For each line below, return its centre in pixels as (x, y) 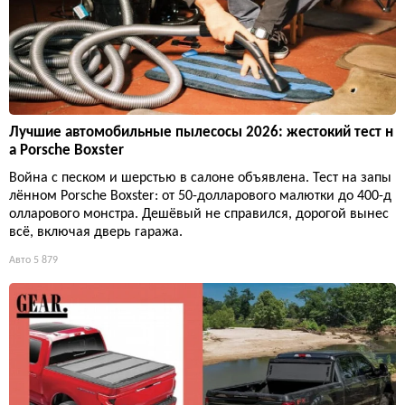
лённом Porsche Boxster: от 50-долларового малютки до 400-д (200, 197)
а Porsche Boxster (66, 151)
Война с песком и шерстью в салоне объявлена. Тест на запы (200, 179)
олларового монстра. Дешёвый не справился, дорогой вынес (199, 215)
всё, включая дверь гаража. (96, 233)
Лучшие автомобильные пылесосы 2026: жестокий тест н (201, 133)
